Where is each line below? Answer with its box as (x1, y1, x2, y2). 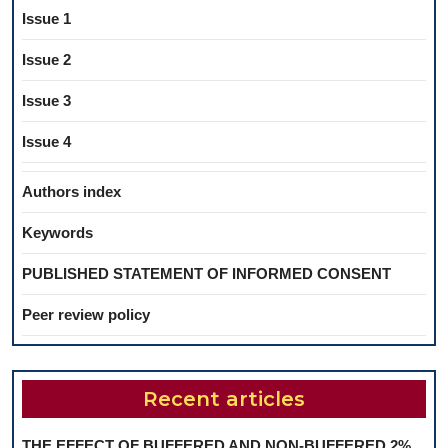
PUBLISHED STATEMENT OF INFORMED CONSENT (22, 265, 391, 283)
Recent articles (143, 387, 305, 412)
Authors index (22, 183, 121, 201)
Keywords (22, 224, 93, 242)
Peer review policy (22, 306, 150, 324)
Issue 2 (22, 51, 71, 69)
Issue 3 (22, 92, 71, 110)
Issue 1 (22, 10, 71, 28)
